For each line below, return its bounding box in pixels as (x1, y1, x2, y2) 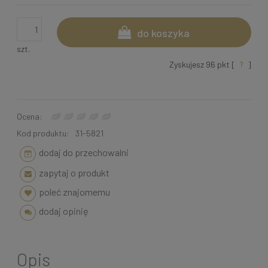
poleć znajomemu (39, 186, 110, 198)
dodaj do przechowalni (39, 147, 129, 159)
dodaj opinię (39, 205, 89, 217)
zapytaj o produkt (39, 167, 109, 179)
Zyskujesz (169, 59, 206, 70)
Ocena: (17, 111, 42, 122)
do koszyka (137, 26, 190, 40)
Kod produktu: (17, 128, 69, 139)
